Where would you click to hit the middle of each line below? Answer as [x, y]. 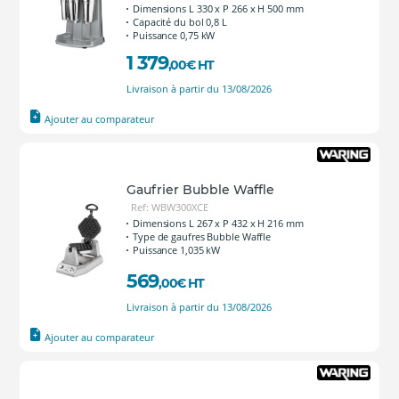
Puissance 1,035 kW [177, 250]
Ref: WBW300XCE [170, 207]
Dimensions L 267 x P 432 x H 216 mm [218, 223]
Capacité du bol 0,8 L [180, 22]
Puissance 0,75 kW [174, 35]
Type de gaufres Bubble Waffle [202, 236]
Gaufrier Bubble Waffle [200, 190]
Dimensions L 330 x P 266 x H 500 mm [218, 8]
